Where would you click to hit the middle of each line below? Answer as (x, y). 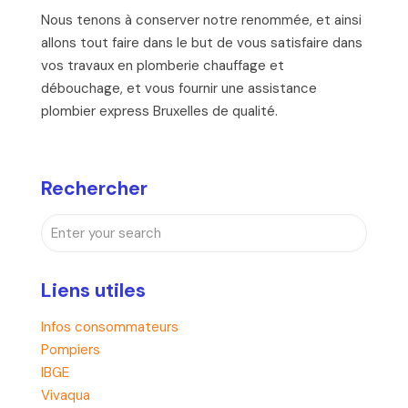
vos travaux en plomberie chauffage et (163, 65)
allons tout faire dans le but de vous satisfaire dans (202, 42)
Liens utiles (93, 290)
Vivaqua (66, 395)
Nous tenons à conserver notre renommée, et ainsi (201, 20)
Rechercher (94, 188)
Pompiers (71, 349)
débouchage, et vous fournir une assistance (179, 88)
